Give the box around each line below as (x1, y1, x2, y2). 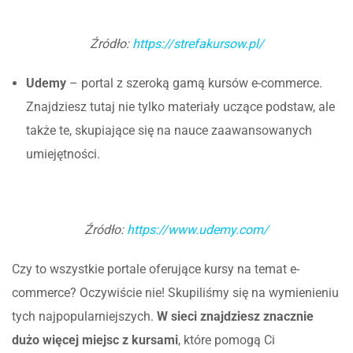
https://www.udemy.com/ (127, 221, 269, 237)
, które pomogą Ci (178, 332, 275, 347)
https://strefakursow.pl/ (132, 35, 264, 51)
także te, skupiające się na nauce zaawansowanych (26, 122, 312, 138)
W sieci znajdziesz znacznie (154, 308, 314, 324)
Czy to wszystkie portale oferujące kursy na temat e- (12, 261, 299, 277)
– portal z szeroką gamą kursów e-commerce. (66, 75, 322, 91)
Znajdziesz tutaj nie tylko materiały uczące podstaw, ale (26, 98, 335, 114)
